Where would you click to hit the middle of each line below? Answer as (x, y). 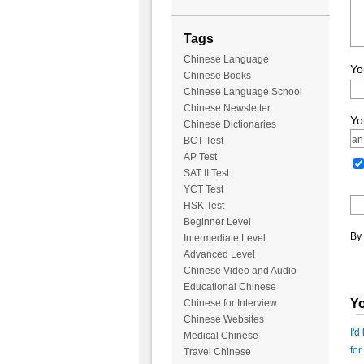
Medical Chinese (221, 336)
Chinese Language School (243, 92)
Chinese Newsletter (227, 108)
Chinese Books (217, 76)
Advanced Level (219, 255)
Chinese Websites (223, 320)
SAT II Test (206, 173)
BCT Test (203, 141)
